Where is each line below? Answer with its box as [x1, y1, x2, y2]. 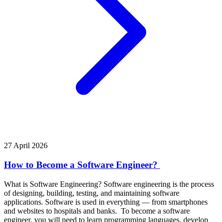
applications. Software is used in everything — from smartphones [4, 197, 208, 206]
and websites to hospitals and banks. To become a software [4, 206, 190, 215]
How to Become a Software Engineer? [4, 159, 160, 170]
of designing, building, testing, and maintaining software [4, 188, 179, 197]
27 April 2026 [4, 141, 48, 150]
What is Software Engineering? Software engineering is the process [4, 179, 214, 188]
